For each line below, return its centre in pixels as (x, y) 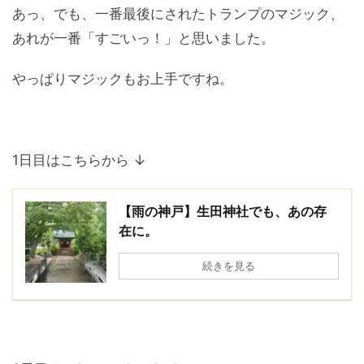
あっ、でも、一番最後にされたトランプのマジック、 (178, 13)
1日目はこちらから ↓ (79, 160)
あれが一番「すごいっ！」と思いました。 (143, 38)
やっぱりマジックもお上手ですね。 (123, 78)
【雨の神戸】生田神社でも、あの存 (223, 211)
